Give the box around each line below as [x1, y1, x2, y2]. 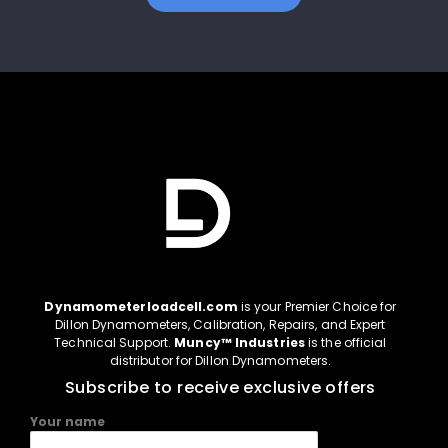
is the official [304, 334, 387, 352]
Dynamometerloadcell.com [44, 298, 238, 316]
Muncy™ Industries [174, 334, 305, 352]
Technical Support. [54, 334, 172, 352]
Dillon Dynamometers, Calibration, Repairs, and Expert [55, 316, 386, 334]
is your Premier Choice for [237, 298, 397, 316]
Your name [30, 413, 105, 431]
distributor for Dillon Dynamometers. [109, 352, 332, 370]
